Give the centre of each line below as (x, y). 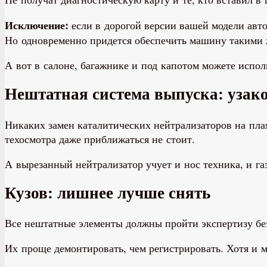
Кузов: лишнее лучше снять (108, 193)
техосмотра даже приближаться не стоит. (100, 139)
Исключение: (37, 25)
